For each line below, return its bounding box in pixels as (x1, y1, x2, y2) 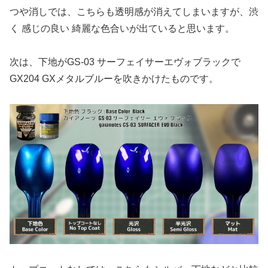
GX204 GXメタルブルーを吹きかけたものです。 (10, 73, 218, 84)
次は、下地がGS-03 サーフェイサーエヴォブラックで (10, 56, 240, 67)
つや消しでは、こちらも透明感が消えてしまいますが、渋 (10, 6, 258, 17)
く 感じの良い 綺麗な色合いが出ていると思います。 (10, 23, 234, 33)
